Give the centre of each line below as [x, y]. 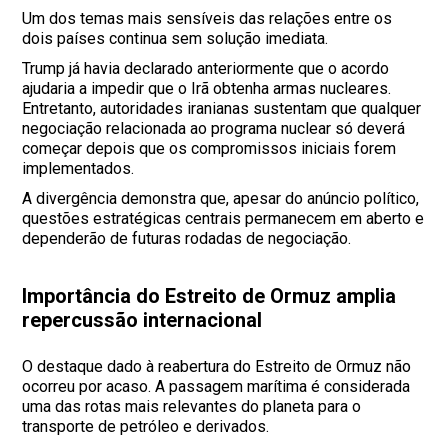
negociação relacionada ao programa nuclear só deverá [214, 129]
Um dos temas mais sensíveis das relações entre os [207, 19]
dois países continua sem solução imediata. [175, 39]
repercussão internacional [142, 320]
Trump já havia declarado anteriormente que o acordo [206, 69]
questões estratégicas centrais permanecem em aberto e [223, 219]
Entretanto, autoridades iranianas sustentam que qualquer [222, 109]
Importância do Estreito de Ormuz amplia [209, 296]
